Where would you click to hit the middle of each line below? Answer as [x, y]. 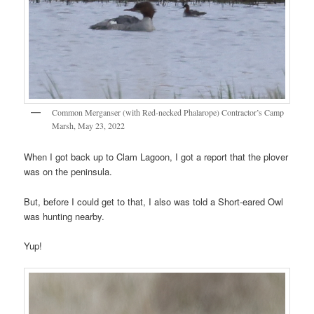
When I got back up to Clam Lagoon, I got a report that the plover [156, 157]
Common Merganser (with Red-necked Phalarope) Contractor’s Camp [168, 112]
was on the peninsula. [68, 172]
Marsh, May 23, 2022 [89, 125]
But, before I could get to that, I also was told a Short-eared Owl [154, 201]
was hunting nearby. [64, 216]
